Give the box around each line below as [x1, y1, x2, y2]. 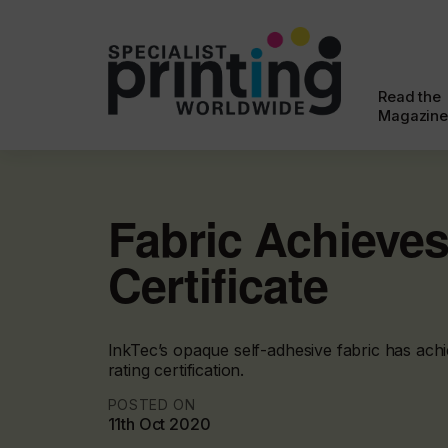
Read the [378, 88, 441, 106]
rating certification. [107, 359, 245, 380]
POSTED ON [107, 395, 196, 413]
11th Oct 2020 [107, 413, 211, 434]
